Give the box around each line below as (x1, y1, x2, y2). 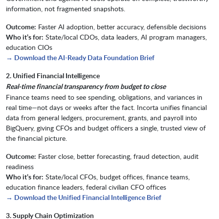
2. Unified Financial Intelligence (6, 71, 100, 81)
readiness (6, 162, 34, 172)
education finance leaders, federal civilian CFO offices (6, 182, 166, 192)
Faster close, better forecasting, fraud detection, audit (36, 152, 198, 161)
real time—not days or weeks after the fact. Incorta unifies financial (6, 103, 207, 112)
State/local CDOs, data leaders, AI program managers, (44, 32, 207, 42)
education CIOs (6, 43, 52, 52)
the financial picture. (6, 133, 67, 143)
